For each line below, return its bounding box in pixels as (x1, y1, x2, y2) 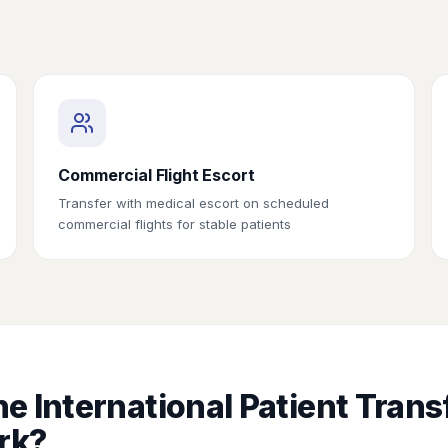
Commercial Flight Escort (58, 165, 255, 185)
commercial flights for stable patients (58, 216, 292, 232)
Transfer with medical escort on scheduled (58, 195, 330, 211)
